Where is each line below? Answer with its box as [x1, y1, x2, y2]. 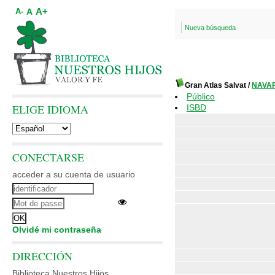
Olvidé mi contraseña [12, 225, 101, 234]
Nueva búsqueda [185, 24, 236, 31]
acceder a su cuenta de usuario [12, 169, 135, 179]
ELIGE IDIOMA [12, 102, 88, 117]
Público [187, 91, 215, 101]
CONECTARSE [12, 150, 84, 165]
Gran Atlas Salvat [185, 81, 246, 90]
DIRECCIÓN [12, 249, 72, 263]
